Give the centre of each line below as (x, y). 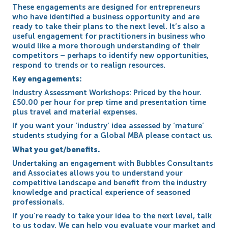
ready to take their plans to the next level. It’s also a (109, 27)
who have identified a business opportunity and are (106, 17)
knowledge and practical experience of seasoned (102, 192)
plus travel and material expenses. (75, 112)
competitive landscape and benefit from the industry (110, 182)
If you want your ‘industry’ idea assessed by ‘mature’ (108, 126)
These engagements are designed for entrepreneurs (106, 7)
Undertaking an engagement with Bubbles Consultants (113, 163)
